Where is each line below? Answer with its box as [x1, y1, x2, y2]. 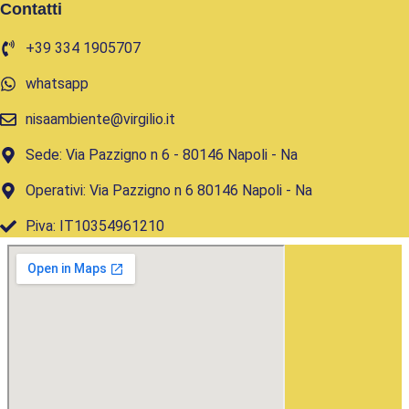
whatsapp [25, 75, 89, 93]
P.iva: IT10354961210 [25, 217, 164, 236]
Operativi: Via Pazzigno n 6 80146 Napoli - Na [25, 182, 312, 200]
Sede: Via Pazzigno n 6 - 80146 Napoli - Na [25, 146, 298, 164]
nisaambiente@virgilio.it [25, 110, 175, 129]
